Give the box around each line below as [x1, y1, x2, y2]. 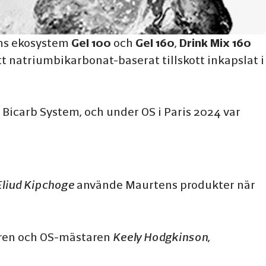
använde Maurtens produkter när [74, 178, 255, 192]
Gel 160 [135, 35, 175, 50]
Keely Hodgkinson [113, 229, 208, 244]
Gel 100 [71, 35, 111, 50]
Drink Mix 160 [179, 35, 251, 50]
